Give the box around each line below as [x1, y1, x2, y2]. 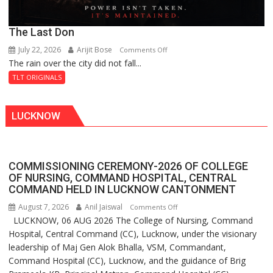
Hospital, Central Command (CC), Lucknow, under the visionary [9, 227, 257, 239]
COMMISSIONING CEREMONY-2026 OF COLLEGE [9, 159, 249, 172]
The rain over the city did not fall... [9, 57, 142, 69]
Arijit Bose [75, 44, 113, 55]
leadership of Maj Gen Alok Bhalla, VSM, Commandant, [9, 241, 227, 253]
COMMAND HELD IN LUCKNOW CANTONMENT [9, 182, 236, 196]
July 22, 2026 [16, 44, 62, 55]
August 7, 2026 [16, 201, 69, 212]
